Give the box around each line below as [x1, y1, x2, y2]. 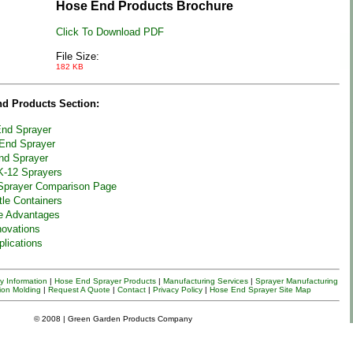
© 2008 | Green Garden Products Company [33, 314, 192, 323]
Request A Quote [48, 285, 110, 294]
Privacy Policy [153, 285, 203, 294]
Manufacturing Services [163, 277, 248, 285]
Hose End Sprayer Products [54, 277, 156, 285]
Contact [117, 285, 146, 294]
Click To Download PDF [56, 25, 164, 38]
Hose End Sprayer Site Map [210, 285, 311, 294]
